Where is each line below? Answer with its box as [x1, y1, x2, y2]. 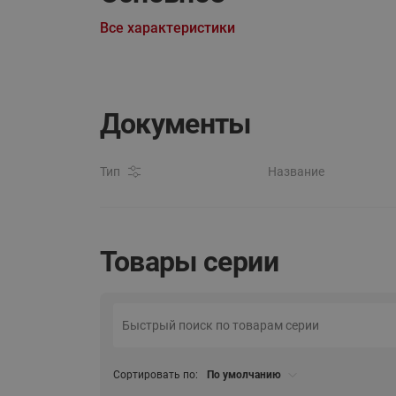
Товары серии [99, 246, 278, 278]
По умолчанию [206, 369, 281, 381]
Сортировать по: [112, 369, 198, 381]
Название [267, 164, 324, 179]
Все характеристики [99, 19, 235, 36]
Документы [99, 108, 251, 141]
